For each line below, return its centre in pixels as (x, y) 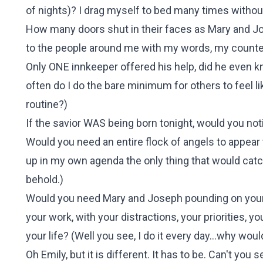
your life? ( (50, 236)
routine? (45, 104)
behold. (43, 179)
